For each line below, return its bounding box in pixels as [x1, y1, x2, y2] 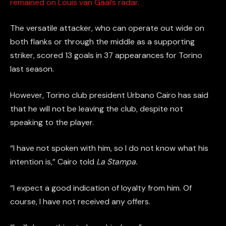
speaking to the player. [10, 117, 94, 128]
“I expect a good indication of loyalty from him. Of [10, 182, 192, 193]
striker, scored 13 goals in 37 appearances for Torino [10, 50, 202, 61]
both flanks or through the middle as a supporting [10, 36, 195, 47]
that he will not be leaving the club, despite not [10, 103, 183, 114]
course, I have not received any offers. [10, 196, 150, 207]
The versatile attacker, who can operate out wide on [10, 23, 204, 34]
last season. [10, 64, 54, 75]
